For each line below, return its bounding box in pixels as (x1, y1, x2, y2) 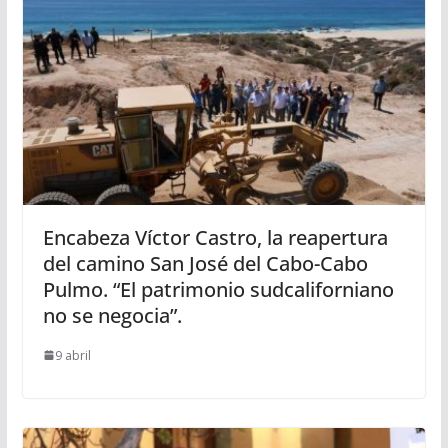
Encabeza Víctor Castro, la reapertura (42, 223, 388, 251)
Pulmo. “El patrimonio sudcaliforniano (42, 275, 394, 303)
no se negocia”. (42, 301, 182, 329)
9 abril (54, 346, 91, 364)
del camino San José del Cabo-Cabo (42, 249, 368, 277)
